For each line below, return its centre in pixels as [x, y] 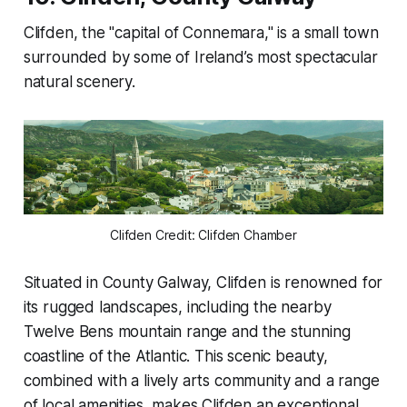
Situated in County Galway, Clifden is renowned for [203, 283]
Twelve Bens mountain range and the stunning [187, 332]
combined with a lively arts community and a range [201, 381]
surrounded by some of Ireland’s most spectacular [200, 57]
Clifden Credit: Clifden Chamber [203, 235]
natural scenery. [79, 81]
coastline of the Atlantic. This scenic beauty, [175, 357]
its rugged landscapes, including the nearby [177, 308]
